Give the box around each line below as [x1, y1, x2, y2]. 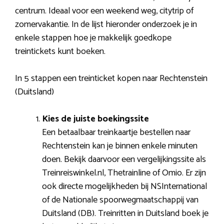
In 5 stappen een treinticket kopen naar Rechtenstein [15, 70, 207, 86]
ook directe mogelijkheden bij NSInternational [42, 178, 207, 194]
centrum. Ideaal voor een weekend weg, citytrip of [15, 3, 193, 18]
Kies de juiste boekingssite [42, 111, 149, 126]
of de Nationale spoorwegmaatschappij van [42, 192, 198, 207]
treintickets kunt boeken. [15, 43, 105, 59]
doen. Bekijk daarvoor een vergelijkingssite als [42, 151, 206, 167]
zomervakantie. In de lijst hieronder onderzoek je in [15, 16, 197, 32]
